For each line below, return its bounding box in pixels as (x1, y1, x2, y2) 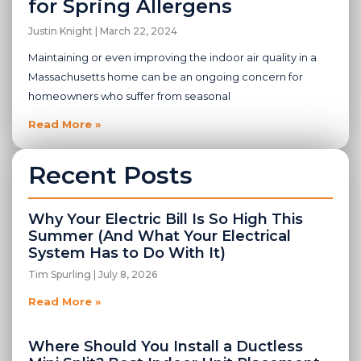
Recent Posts (28, 160, 193, 191)
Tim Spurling (28, 268, 93, 281)
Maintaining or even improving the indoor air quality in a (28, 51, 317, 64)
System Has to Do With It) (28, 244, 226, 263)
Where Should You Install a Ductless (28, 338, 303, 356)
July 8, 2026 (96, 268, 157, 281)
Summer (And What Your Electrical (28, 227, 291, 246)
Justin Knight (28, 25, 95, 38)
